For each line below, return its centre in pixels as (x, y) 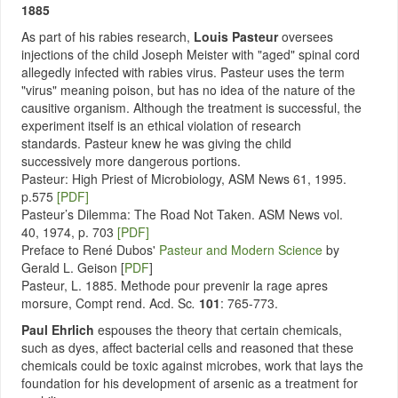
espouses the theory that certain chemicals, (218, 330)
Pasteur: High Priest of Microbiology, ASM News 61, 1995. (184, 179)
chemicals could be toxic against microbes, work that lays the (192, 365)
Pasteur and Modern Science (241, 250)
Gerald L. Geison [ (73, 267)
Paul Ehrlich (58, 330)
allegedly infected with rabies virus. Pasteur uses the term (183, 72)
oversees (307, 36)
